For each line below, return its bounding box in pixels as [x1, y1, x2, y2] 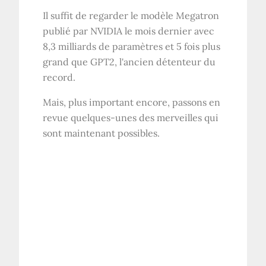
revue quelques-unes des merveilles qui [43, 112, 219, 124]
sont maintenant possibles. [43, 127, 160, 140]
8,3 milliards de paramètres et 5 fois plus [43, 40, 221, 53]
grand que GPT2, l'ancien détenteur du [43, 56, 216, 68]
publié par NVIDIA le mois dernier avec [43, 25, 215, 37]
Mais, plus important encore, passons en [43, 96, 221, 109]
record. [43, 71, 76, 84]
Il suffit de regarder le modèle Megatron [43, 9, 220, 22]
